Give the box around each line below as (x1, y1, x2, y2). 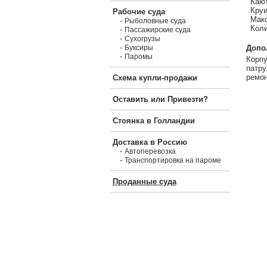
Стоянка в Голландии (112, 116, 195, 125)
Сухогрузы (124, 35, 160, 43)
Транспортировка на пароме (124, 156, 221, 164)
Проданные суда (112, 177, 176, 186)
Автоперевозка (124, 147, 176, 156)
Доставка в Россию (112, 138, 187, 147)
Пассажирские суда (124, 26, 191, 34)
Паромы (124, 52, 153, 61)
